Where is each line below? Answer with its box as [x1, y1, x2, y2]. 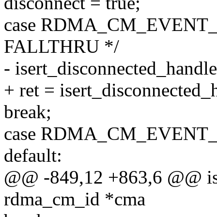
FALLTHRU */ [4, 36, 119, 57]
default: [4, 145, 62, 166]
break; [4, 101, 51, 123]
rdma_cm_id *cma [4, 188, 145, 210]
